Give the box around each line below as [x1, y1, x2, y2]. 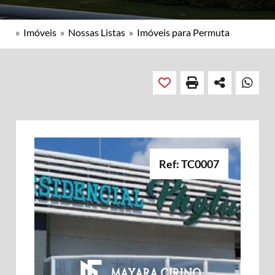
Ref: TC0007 [159, 157, 219, 171]
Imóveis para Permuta [137, 26, 230, 38]
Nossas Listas [68, 26, 125, 38]
